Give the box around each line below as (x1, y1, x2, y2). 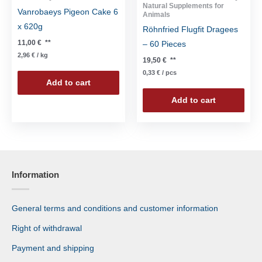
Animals (143, 11, 170, 19)
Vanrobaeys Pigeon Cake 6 (18, 8, 118, 17)
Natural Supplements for (143, 2, 224, 10)
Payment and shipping (12, 243, 94, 253)
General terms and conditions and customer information (12, 204, 218, 213)
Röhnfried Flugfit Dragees (143, 25, 238, 35)
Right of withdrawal (12, 223, 82, 233)
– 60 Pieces (143, 40, 186, 49)
